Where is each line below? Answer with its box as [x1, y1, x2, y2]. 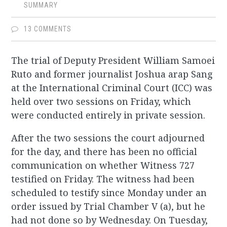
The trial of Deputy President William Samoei [11, 54, 215, 67]
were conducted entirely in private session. [11, 109, 206, 122]
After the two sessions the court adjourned [11, 132, 205, 144]
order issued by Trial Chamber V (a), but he [11, 200, 206, 213]
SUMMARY [24, 1, 58, 10]
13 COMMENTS [24, 25, 72, 33]
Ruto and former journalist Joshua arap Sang [11, 68, 213, 81]
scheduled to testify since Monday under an [11, 186, 207, 199]
